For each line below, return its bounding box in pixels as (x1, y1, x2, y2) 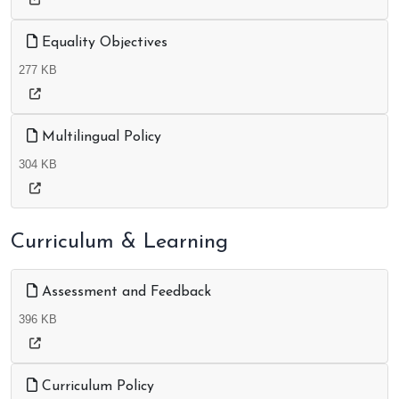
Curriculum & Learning (11, 232, 228, 254)
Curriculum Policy (37, 379, 154, 395)
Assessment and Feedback (37, 285, 211, 300)
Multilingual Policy (37, 130, 161, 145)
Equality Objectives (37, 36, 167, 51)
